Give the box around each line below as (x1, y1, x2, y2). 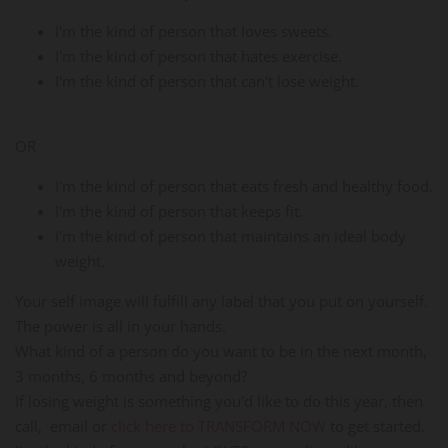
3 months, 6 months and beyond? (15, 365, 247, 386)
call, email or (15, 415, 111, 436)
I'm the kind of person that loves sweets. (55, 20, 332, 41)
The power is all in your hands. (15, 315, 226, 336)
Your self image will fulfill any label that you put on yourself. (15, 290, 428, 311)
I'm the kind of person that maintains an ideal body (55, 225, 406, 246)
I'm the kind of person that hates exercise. (55, 45, 342, 66)
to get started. (326, 415, 425, 436)
